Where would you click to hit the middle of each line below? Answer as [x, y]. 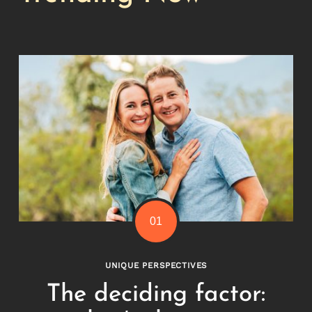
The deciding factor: [156, 295]
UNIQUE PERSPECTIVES [156, 266]
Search [121, 65]
